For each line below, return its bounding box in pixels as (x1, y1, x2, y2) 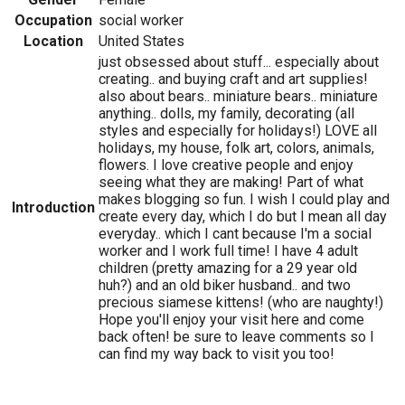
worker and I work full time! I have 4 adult (99, 242, 358, 260)
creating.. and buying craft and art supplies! (99, 71, 368, 89)
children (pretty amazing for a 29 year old (99, 259, 357, 278)
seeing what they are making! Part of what (99, 174, 363, 192)
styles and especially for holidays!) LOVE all (99, 122, 377, 140)
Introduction (12, 199, 95, 217)
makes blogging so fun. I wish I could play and (99, 191, 390, 209)
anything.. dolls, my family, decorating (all (99, 105, 354, 123)
